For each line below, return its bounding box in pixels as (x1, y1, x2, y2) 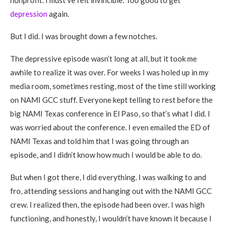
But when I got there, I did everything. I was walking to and (10, 173, 206, 182)
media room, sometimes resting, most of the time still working (10, 81, 216, 91)
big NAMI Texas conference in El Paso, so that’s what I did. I (10, 109, 210, 118)
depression (10, 9, 47, 18)
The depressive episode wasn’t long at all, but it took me (10, 54, 197, 63)
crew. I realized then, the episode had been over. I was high (10, 200, 205, 209)
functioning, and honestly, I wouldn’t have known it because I (10, 214, 212, 223)
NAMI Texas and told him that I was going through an (10, 136, 189, 146)
